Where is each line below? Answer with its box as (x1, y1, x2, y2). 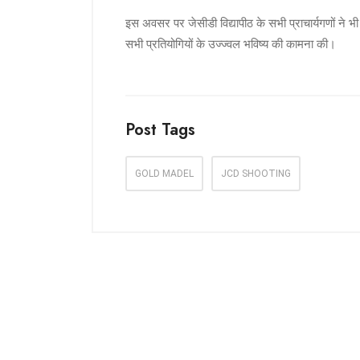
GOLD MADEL (135, 168, 194, 180)
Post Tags (125, 118, 195, 142)
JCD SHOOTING (221, 168, 291, 180)
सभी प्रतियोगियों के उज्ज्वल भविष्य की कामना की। (125, 37, 336, 52)
